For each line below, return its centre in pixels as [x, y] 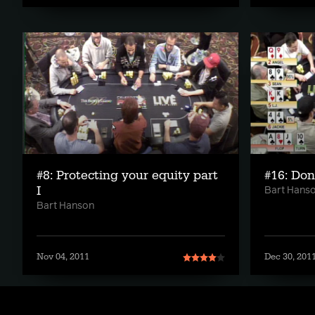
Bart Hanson [65, 206]
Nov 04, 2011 [63, 257]
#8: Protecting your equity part [127, 176]
